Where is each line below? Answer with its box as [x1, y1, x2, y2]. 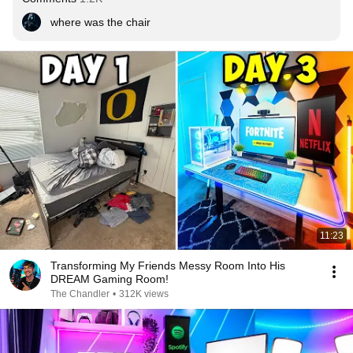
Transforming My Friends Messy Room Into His [50, 259, 285, 272]
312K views [119, 288, 169, 299]
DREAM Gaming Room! [50, 273, 169, 285]
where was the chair [50, 16, 150, 28]
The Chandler [50, 288, 110, 299]
